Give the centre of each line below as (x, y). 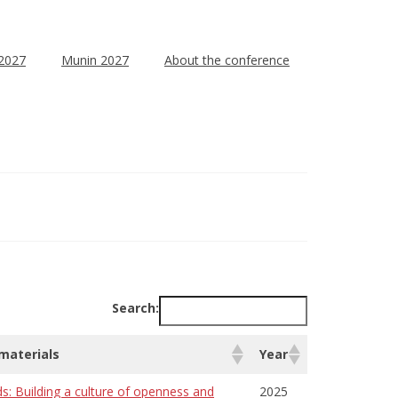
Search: (135, 308)
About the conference (227, 60)
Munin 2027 (95, 60)
